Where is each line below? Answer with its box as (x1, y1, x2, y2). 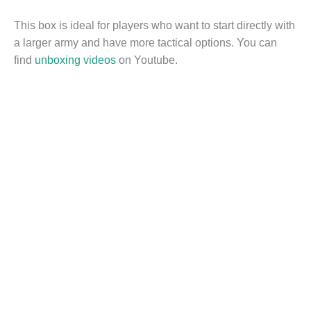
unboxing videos (35, 54, 116, 67)
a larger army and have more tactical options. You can (14, 37, 277, 49)
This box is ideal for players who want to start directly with (14, 19, 295, 32)
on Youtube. (116, 54, 178, 67)
